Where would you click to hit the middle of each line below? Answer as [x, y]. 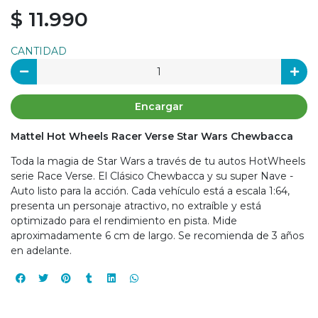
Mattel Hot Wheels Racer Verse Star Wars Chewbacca [152, 137]
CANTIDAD [39, 51]
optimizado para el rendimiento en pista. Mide [124, 221]
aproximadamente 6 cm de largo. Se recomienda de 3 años [157, 236]
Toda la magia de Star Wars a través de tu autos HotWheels [158, 161]
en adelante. [41, 251]
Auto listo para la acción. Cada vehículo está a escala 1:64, [150, 191]
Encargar [159, 106]
